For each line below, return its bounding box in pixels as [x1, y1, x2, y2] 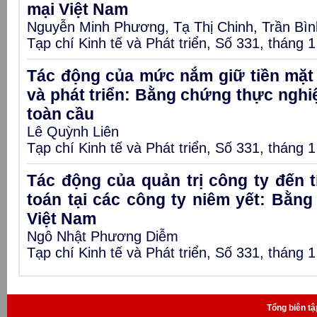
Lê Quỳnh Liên [27, 124, 119, 139]
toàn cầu [27, 105, 94, 123]
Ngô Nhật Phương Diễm [27, 229, 178, 244]
